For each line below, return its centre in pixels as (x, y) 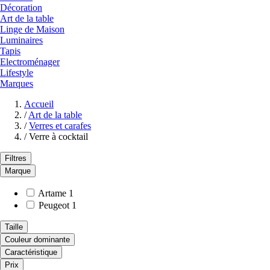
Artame (52, 193)
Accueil (39, 104)
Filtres (16, 158)
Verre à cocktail (58, 136)
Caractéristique (31, 252)
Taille (14, 227)
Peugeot (54, 205)
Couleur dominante (37, 239)
